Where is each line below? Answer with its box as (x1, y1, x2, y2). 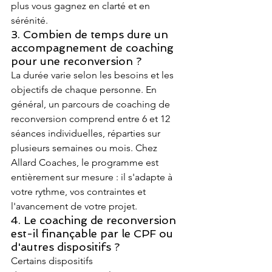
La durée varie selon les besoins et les (11, 69, 176, 81)
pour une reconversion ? (11, 55, 141, 67)
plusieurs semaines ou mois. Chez (11, 142, 160, 154)
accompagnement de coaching (11, 41, 177, 54)
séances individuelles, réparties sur (11, 127, 163, 139)
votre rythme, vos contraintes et (11, 186, 148, 197)
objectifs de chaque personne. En (11, 84, 159, 95)
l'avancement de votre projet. (11, 200, 137, 212)
